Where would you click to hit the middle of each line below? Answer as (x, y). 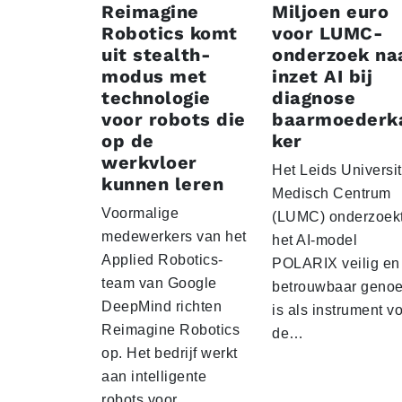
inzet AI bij (322, 77)
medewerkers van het (174, 237)
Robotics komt (170, 34)
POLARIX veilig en (336, 264)
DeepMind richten (162, 307)
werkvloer (149, 163)
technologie (156, 98)
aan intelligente (154, 377)
